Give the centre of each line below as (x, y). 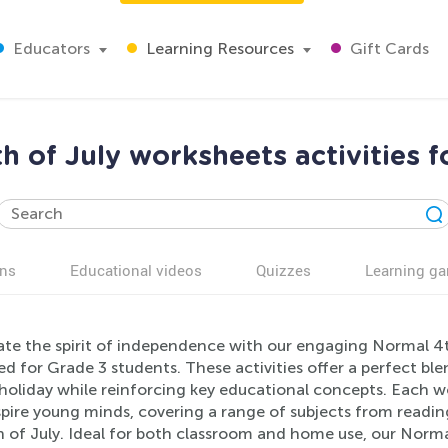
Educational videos (136, 270)
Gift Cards (387, 48)
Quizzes (283, 270)
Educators (49, 48)
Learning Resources (218, 48)
